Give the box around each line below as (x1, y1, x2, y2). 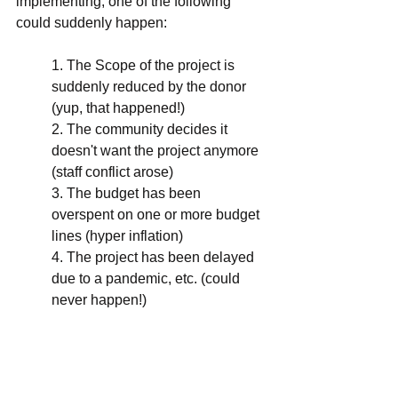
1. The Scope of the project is (52, 57, 238, 73)
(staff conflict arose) (52, 163, 173, 179)
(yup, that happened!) (52, 99, 185, 115)
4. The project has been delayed (52, 249, 258, 265)
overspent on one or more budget (52, 206, 263, 222)
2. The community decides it (52, 121, 231, 137)
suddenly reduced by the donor (52, 78, 250, 94)
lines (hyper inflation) (52, 227, 183, 243)
